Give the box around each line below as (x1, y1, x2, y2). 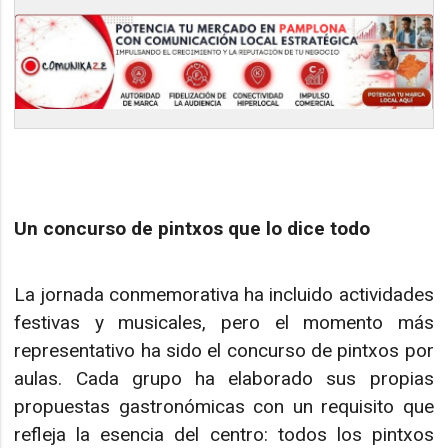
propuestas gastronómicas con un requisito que (14, 395, 434, 419)
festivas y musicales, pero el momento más (14, 311, 434, 335)
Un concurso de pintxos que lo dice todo (14, 216, 371, 240)
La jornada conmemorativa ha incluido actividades (14, 283, 434, 307)
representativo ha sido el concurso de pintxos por (14, 339, 434, 363)
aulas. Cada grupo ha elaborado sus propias (14, 367, 434, 391)
